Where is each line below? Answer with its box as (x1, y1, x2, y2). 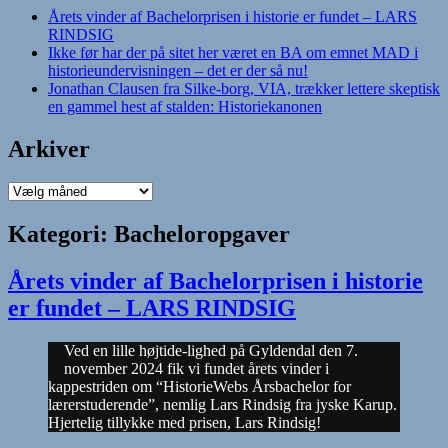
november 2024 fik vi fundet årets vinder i (64, 360, 329, 378)
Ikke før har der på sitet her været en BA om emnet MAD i (48, 43, 418, 61)
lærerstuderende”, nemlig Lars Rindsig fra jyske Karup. (48, 396, 397, 414)
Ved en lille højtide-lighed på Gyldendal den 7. (64, 342, 358, 360)
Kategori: (8, 221, 114, 248)
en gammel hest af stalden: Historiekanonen (48, 97, 322, 115)
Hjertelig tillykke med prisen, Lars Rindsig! (48, 414, 321, 432)
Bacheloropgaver (114, 221, 290, 248)
